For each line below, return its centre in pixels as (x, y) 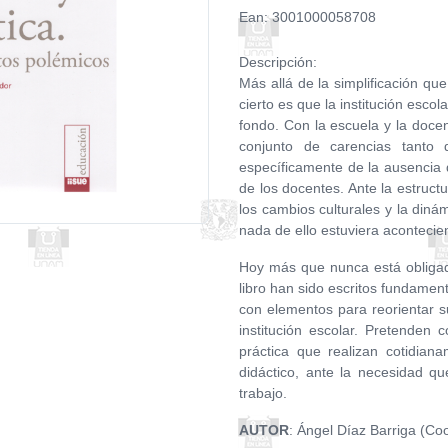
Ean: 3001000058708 (307, 17)
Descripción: (278, 62)
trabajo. (263, 393)
